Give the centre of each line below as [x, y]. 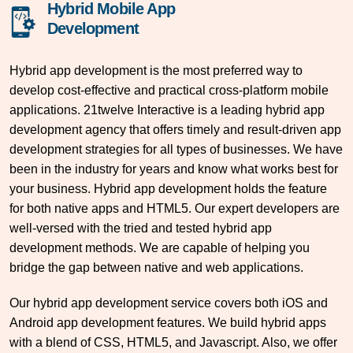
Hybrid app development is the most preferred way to [156, 70]
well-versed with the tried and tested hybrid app [141, 228]
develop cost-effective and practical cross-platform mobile [169, 90]
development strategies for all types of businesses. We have [176, 149]
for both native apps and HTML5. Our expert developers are [175, 208]
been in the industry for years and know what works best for [174, 169]
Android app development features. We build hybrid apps [168, 322]
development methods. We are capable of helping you [160, 247]
